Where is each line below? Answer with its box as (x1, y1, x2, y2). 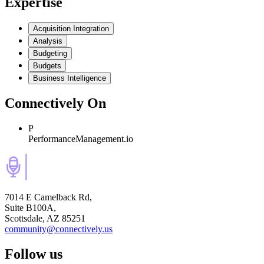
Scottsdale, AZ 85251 (5, 213, 85, 224)
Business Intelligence (33, 73, 106, 82)
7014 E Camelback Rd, (5, 192, 92, 203)
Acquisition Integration (33, 24, 109, 33)
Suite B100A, (5, 203, 56, 213)
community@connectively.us (5, 224, 113, 235)
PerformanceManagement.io (28, 134, 133, 144)
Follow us (5, 246, 62, 262)
